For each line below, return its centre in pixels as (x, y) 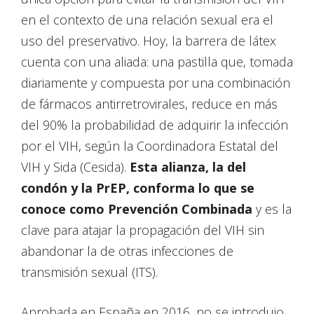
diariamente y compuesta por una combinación (156, 83)
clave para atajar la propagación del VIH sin (143, 230)
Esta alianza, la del (188, 167)
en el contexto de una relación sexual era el (147, 20)
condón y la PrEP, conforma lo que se (138, 188)
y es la (272, 209)
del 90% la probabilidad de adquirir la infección (155, 125)
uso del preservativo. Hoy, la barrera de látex (149, 41)
